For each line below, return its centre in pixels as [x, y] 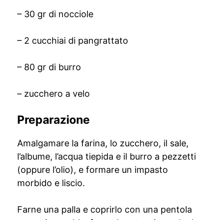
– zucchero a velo [54, 94]
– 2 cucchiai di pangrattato [73, 41]
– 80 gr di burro [49, 67]
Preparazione [54, 120]
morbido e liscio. [51, 183]
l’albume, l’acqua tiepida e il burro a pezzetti [107, 156]
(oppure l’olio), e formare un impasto [93, 170]
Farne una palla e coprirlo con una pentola [105, 209]
